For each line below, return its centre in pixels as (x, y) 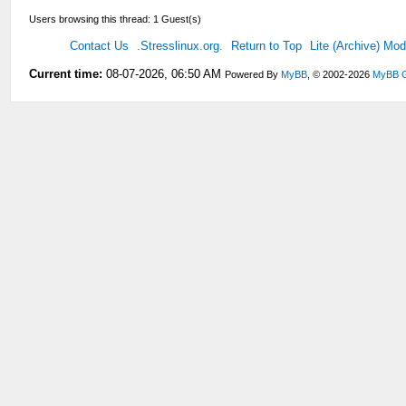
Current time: (66, 73)
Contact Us (100, 45)
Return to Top (267, 45)
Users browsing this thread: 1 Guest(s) (116, 19)
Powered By (253, 74)
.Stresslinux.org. (180, 45)
